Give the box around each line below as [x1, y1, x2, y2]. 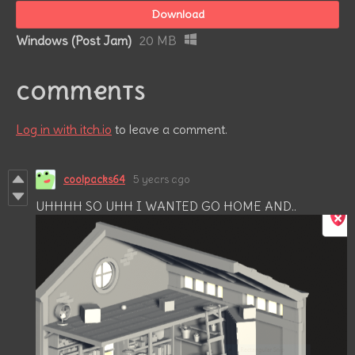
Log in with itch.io [16, 120, 112, 137]
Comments [16, 79, 146, 105]
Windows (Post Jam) [16, 32, 132, 48]
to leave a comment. [112, 120, 227, 137]
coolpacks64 [63, 172, 125, 186]
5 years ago [133, 172, 190, 186]
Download [151, 6, 204, 21]
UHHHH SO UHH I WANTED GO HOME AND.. [36, 197, 296, 214]
